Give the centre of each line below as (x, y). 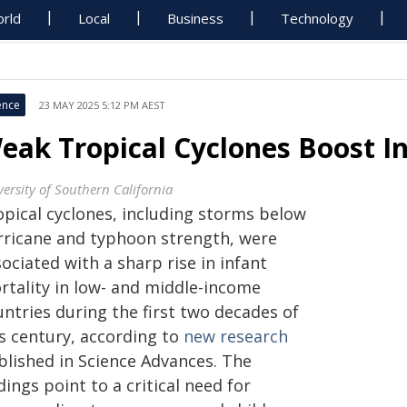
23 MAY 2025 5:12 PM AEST (102, 105)
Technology (318, 18)
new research (236, 336)
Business (196, 18)
